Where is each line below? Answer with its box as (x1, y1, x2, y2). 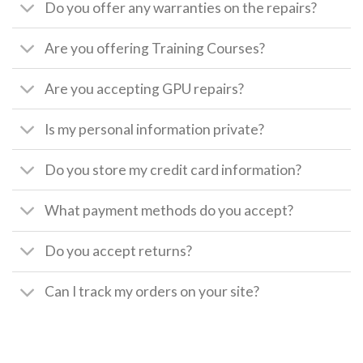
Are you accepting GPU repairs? (45, 79, 245, 97)
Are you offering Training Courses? (45, 39, 266, 57)
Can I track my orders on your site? (45, 283, 260, 301)
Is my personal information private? (45, 120, 265, 138)
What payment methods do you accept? (45, 202, 294, 219)
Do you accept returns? (45, 242, 193, 260)
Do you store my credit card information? (45, 160, 302, 178)
